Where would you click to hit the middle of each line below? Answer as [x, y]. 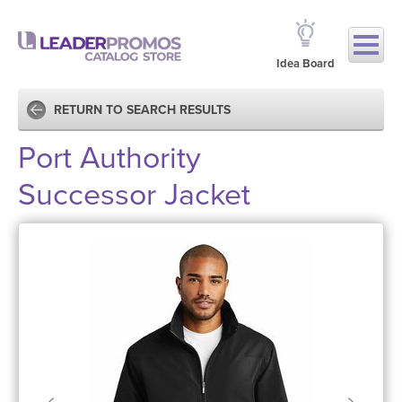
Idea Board [306, 64]
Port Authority [109, 158]
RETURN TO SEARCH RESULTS [142, 110]
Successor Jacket [134, 195]
